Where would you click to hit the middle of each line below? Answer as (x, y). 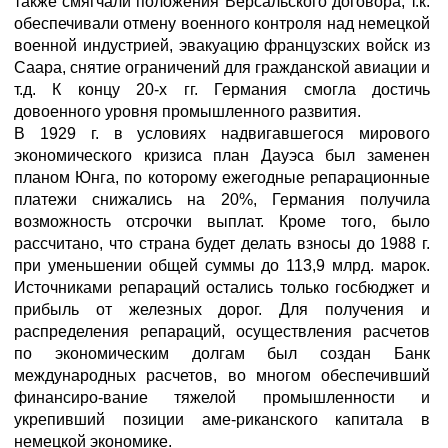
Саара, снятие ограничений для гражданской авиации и (222, 67)
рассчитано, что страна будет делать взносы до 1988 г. (222, 243)
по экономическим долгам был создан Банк (222, 353)
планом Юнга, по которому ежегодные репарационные (222, 177)
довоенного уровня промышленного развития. (187, 111)
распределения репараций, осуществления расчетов (222, 331)
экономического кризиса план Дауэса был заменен (222, 155)
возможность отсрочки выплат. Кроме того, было (222, 221)
